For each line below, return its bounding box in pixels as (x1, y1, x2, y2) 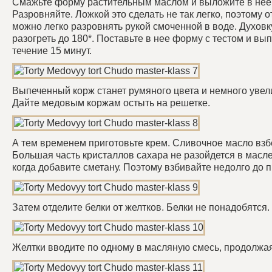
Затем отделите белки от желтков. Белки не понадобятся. (12, 202, 270, 212)
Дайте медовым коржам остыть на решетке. (12, 98, 210, 108)
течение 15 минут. (12, 46, 92, 56)
